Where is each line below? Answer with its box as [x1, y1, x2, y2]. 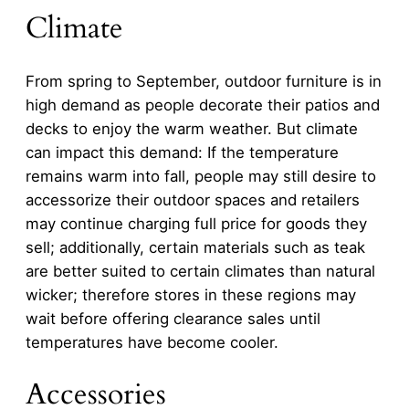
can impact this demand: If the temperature [26, 143, 339, 163]
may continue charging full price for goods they [26, 215, 367, 234]
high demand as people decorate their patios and [26, 96, 380, 115]
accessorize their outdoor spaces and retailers [26, 191, 360, 210]
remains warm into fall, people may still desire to [26, 167, 376, 186]
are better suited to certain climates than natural [26, 262, 375, 281]
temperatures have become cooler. [26, 333, 278, 352]
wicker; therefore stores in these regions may [26, 286, 356, 305]
